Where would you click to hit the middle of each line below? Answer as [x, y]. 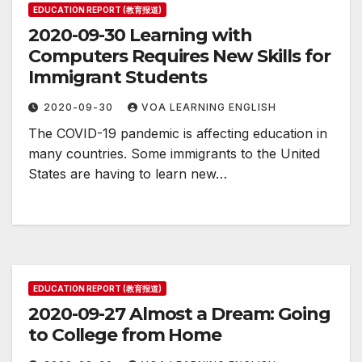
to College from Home [125, 335]
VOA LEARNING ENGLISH [209, 107]
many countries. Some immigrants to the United [174, 154]
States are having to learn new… [128, 174]
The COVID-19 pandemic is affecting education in [178, 134]
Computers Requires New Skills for [179, 57]
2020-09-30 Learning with [140, 36]
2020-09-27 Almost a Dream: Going [179, 314]
